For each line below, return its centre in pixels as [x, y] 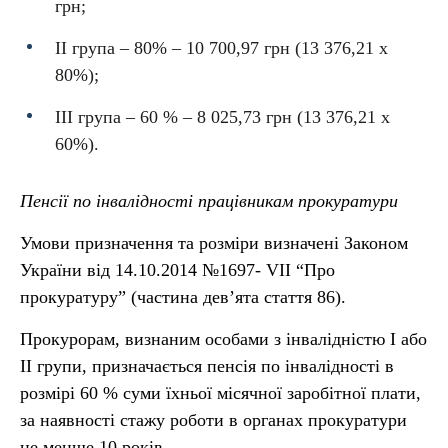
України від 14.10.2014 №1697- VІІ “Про [177, 270]
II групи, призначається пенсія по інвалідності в [207, 366]
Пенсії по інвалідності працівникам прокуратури [209, 201]
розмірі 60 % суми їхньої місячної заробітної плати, [220, 393]
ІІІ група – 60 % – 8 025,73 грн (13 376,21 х [222, 117]
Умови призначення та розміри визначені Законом [214, 243]
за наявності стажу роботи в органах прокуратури [213, 420]
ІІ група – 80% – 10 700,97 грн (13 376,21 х [221, 48]
